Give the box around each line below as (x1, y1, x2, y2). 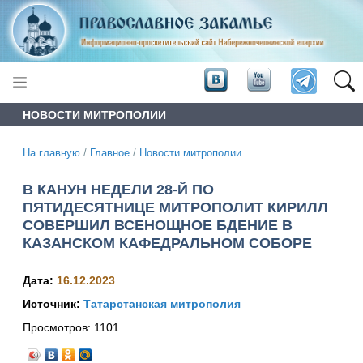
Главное (90, 147, 130, 159)
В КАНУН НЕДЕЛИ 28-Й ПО (23, 181, 214, 198)
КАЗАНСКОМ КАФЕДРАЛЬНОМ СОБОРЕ (23, 234, 312, 251)
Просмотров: (23, 321, 94, 335)
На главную (23, 147, 80, 159)
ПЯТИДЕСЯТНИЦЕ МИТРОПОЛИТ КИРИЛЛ (23, 199, 328, 216)
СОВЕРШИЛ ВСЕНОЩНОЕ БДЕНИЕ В (23, 216, 293, 233)
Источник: (23, 297, 83, 311)
